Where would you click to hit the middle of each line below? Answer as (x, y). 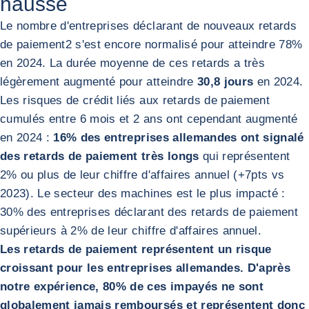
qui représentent (245, 156)
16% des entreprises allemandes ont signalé (179, 138)
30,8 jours (225, 82)
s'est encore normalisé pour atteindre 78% (187, 44)
